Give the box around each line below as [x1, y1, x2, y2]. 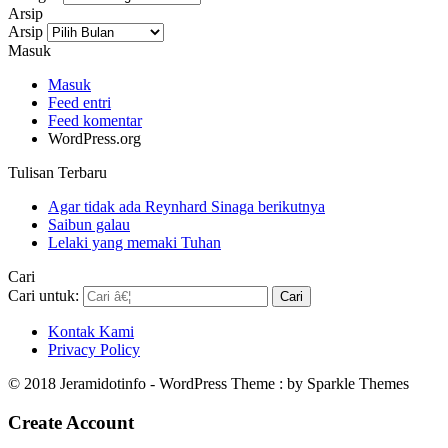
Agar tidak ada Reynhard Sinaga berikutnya [48, 198, 325, 216]
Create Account [8, 411, 134, 433]
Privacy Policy [48, 341, 140, 359]
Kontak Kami [48, 323, 134, 341]
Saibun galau [48, 216, 130, 234]
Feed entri [48, 94, 111, 112]
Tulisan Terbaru [8, 164, 107, 182]
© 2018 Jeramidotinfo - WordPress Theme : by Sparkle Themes [8, 375, 409, 393]
